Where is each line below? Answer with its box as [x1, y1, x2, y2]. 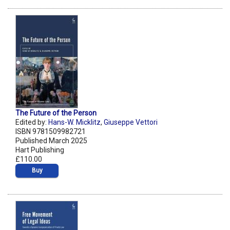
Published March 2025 [15, 137, 87, 145]
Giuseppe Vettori [104, 118, 158, 127]
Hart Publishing [15, 146, 64, 155]
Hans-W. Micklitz [48, 118, 101, 127]
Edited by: [15, 118, 48, 127]
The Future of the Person [15, 109, 97, 118]
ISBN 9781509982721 [15, 127, 86, 136]
